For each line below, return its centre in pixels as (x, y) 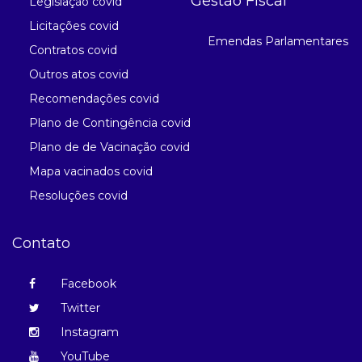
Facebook (87, 284)
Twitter (79, 308)
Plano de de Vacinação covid (109, 147)
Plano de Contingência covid (110, 123)
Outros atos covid (79, 75)
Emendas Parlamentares (278, 42)
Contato (41, 244)
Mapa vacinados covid (91, 172)
